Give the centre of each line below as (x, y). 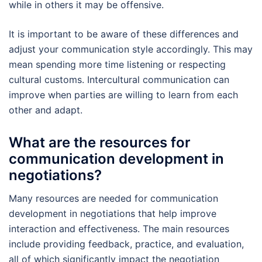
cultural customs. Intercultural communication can (119, 79)
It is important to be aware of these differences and (124, 34)
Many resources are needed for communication (113, 198)
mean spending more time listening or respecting (117, 64)
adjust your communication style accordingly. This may (131, 49)
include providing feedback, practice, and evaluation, (126, 244)
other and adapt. (46, 110)
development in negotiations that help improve (113, 213)
